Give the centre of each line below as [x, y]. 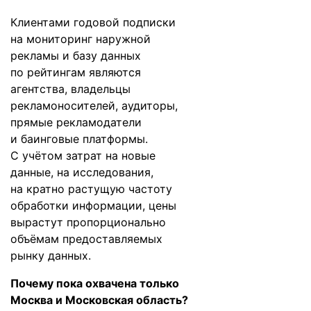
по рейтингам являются [76, 72]
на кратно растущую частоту [91, 189]
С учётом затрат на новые [83, 155]
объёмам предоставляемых [86, 239]
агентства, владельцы [70, 89]
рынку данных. [51, 255]
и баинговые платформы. [79, 139]
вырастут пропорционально [88, 222]
